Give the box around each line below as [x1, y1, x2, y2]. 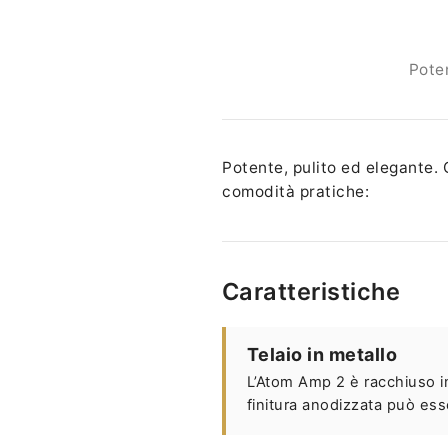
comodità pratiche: [222, 182, 369, 202]
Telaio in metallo [246, 344, 398, 366]
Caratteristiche [222, 276, 401, 306]
